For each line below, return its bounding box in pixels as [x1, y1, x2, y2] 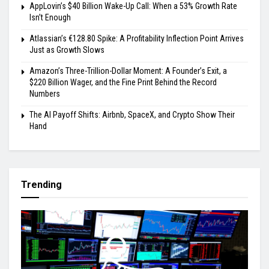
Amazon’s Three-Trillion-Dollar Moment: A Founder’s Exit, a [29, 65, 227, 76]
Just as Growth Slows [29, 44, 104, 55]
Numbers [29, 88, 60, 98]
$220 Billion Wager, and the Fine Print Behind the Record [29, 77, 217, 87]
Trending [21, 178, 62, 190]
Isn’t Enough [29, 12, 71, 22]
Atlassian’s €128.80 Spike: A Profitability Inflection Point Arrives [29, 33, 244, 43]
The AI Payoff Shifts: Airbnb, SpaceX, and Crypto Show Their [29, 109, 235, 119]
